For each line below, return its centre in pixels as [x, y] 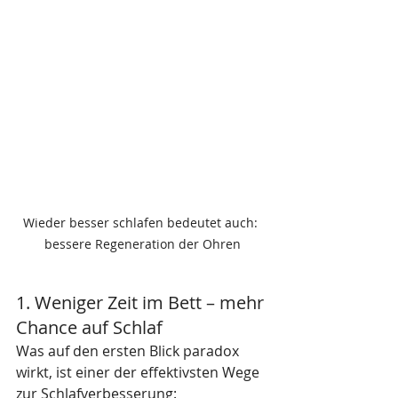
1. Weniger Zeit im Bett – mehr [142, 302]
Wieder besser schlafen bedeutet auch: [142, 223]
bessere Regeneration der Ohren [142, 244]
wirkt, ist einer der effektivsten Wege [139, 372]
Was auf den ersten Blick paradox [129, 351]
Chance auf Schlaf [89, 327]
